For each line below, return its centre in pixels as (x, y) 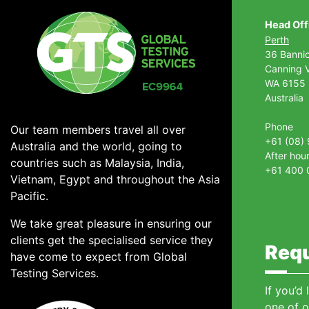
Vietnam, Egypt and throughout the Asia (115, 179)
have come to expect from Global (99, 257)
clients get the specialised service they (112, 240)
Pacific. (31, 196)
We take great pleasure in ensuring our (111, 223)
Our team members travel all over (98, 130)
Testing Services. (54, 273)
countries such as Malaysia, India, (97, 163)
